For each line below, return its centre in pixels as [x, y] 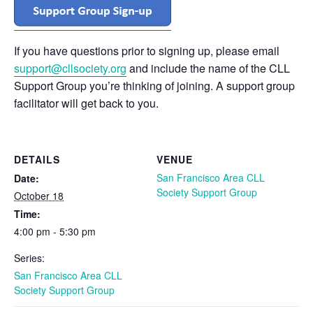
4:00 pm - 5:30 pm [55, 231]
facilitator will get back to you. [86, 103]
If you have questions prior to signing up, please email [147, 50]
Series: [29, 257]
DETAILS [37, 159]
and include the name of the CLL [208, 68]
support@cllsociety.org [70, 68]
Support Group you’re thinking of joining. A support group [154, 85]
